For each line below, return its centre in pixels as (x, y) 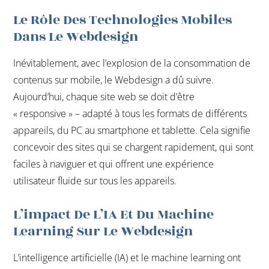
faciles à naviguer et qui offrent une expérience (114, 164)
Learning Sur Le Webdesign (103, 231)
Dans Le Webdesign (76, 36)
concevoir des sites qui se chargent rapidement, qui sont (134, 147)
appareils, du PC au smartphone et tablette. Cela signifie (132, 130)
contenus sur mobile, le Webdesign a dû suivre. (114, 80)
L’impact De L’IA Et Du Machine (114, 215)
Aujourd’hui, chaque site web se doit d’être (104, 96)
